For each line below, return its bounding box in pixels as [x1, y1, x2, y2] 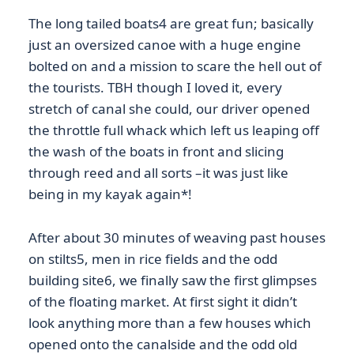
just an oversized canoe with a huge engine [28, 36, 301, 55]
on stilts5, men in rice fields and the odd [28, 249, 277, 268]
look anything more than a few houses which [28, 313, 311, 332]
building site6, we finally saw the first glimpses [28, 270, 317, 289]
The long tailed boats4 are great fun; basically [28, 14, 314, 33]
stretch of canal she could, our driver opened [28, 100, 310, 119]
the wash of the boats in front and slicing [28, 142, 284, 161]
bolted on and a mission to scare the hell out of [28, 57, 322, 76]
